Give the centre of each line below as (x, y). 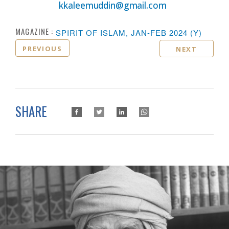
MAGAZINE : (34, 31)
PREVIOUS (42, 48)
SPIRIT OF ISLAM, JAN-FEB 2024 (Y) (129, 32)
